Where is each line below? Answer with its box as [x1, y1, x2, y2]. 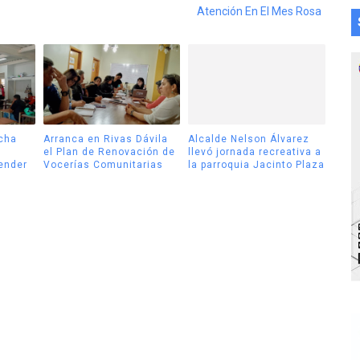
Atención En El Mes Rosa [196, 5, 321, 18]
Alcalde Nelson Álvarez [188, 133, 309, 145]
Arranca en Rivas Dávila [43, 133, 168, 145]
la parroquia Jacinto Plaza [188, 158, 325, 170]
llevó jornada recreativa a [188, 145, 321, 157]
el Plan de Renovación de [43, 145, 175, 157]
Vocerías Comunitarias [43, 158, 163, 170]
